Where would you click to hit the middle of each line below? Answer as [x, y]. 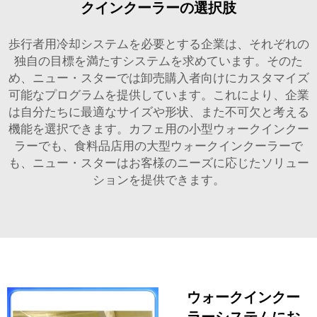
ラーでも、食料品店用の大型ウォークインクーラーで [158, 145]
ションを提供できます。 [158, 179]
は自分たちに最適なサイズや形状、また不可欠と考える [158, 111]
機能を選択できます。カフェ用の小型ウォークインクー [158, 128]
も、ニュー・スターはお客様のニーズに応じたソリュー [158, 162]
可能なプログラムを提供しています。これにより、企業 [158, 94]
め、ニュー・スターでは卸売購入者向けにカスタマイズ [158, 77]
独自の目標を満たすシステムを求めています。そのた [158, 60]
